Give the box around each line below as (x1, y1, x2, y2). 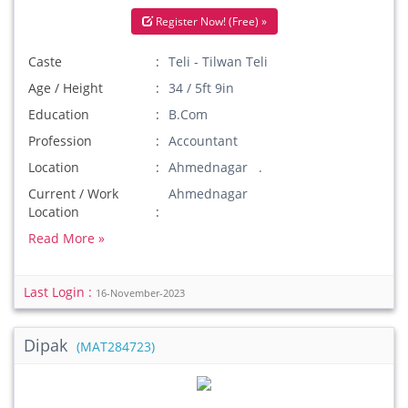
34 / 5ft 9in (168, 79, 235, 97)
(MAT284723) (76, 339, 155, 355)
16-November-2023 (96, 287, 185, 300)
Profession (28, 132, 92, 149)
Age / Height (28, 79, 103, 97)
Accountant (168, 132, 239, 149)
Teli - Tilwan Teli (168, 53, 269, 70)
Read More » (28, 229, 105, 247)
